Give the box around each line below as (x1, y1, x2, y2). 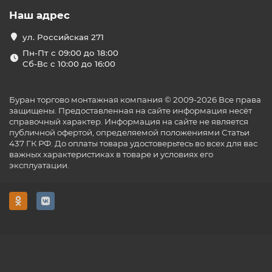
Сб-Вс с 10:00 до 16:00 (22, 58, 115, 69)
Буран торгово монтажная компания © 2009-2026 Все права (9, 94, 261, 104)
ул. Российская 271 (22, 32, 104, 42)
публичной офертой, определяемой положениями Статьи (9, 127, 250, 137)
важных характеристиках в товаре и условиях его (9, 149, 213, 159)
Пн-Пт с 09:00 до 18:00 (22, 47, 118, 58)
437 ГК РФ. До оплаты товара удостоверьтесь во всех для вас (9, 138, 257, 148)
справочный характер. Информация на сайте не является (9, 116, 248, 126)
